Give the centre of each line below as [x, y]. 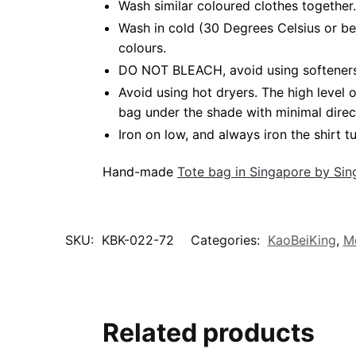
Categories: [227, 240]
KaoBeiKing [302, 240]
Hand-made [139, 172]
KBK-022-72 [137, 240]
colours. [142, 47]
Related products [208, 333]
